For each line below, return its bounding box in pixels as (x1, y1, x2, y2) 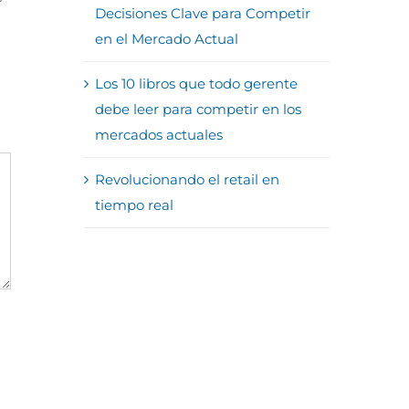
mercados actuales (94, 126, 223, 143)
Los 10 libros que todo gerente (94, 75, 298, 92)
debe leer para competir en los (94, 100, 301, 118)
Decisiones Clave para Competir (94, 5, 310, 22)
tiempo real (94, 196, 173, 214)
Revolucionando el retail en (94, 171, 279, 188)
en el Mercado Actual (94, 30, 238, 47)
